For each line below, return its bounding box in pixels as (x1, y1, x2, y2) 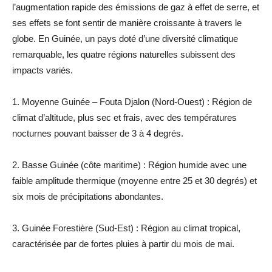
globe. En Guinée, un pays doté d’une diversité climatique (12, 33, 238, 44)
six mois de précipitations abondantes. (12, 191, 163, 202)
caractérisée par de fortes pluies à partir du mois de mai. (12, 238, 234, 249)
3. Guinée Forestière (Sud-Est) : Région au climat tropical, (12, 222, 240, 233)
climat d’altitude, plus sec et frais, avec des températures (12, 112, 237, 123)
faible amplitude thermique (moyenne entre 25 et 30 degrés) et (12, 175, 257, 186)
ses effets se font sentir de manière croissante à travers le (12, 17, 242, 28)
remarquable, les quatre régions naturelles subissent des (12, 49, 236, 59)
